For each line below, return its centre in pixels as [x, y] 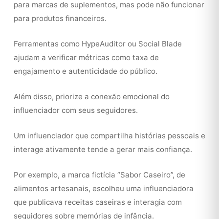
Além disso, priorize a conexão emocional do [92, 97]
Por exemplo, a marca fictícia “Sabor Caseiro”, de [99, 175]
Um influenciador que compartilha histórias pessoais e [109, 136]
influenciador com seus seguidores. [76, 110]
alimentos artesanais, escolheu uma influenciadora [104, 188]
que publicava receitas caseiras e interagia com [98, 202]
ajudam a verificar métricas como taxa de [86, 57]
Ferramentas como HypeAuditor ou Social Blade [98, 44]
